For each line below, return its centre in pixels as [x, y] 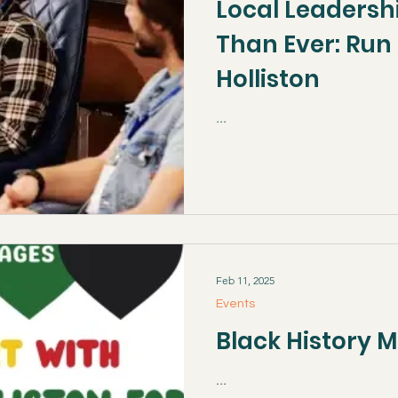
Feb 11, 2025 [245, 280]
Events [235, 303]
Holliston [268, 79]
